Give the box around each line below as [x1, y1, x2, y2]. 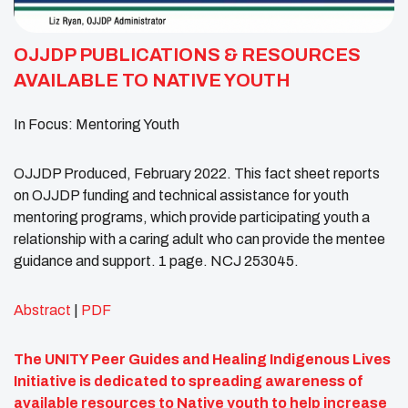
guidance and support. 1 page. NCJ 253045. [14, 253, 299, 270]
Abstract [14, 302, 71, 319]
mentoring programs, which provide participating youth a [14, 209, 370, 226]
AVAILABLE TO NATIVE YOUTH [14, 70, 291, 91]
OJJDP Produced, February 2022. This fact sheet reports [14, 166, 380, 182]
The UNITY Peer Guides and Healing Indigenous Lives [14, 352, 391, 368]
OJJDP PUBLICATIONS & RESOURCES [14, 45, 361, 66]
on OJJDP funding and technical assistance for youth [14, 188, 349, 204]
